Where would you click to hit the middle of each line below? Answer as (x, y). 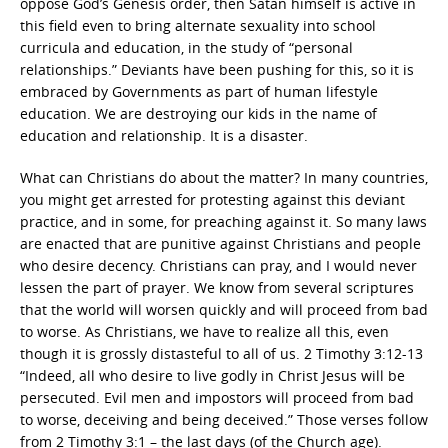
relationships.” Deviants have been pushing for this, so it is (217, 69)
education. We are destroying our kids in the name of (198, 113)
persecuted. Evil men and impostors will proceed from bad (217, 397)
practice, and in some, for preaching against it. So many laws (223, 221)
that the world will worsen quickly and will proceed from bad (224, 309)
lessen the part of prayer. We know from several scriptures (217, 287)
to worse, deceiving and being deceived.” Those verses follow (224, 419)
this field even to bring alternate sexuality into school (198, 25)
